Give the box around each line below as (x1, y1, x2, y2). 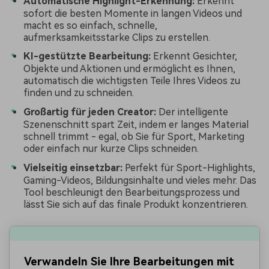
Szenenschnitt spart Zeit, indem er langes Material (23, 118, 249, 130)
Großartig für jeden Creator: (23, 106, 156, 118)
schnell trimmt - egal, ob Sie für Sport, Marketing (23, 130, 244, 142)
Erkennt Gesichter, (151, 50, 237, 62)
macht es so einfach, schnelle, (23, 19, 157, 31)
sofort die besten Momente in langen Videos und (23, 7, 242, 19)
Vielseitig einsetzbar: (23, 162, 122, 174)
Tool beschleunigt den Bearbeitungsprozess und (23, 186, 240, 198)
